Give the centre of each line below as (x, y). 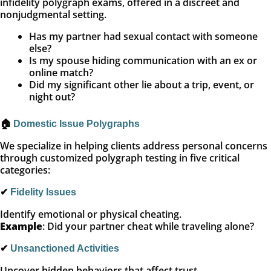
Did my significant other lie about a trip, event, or (142, 85)
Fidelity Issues (43, 192)
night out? (52, 97)
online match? (61, 73)
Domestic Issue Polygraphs (77, 124)
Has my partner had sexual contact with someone (143, 37)
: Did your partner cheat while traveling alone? (148, 227)
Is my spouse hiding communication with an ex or (143, 61)
